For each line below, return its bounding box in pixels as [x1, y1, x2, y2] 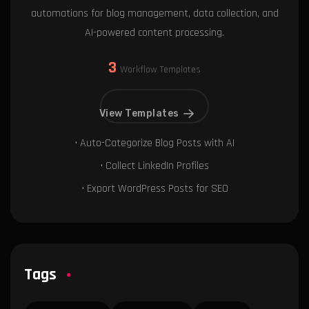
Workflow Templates [120, 63, 201, 76]
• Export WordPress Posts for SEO [81, 181, 228, 196]
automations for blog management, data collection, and [30, 6, 279, 21]
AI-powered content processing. [85, 25, 224, 40]
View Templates [99, 107, 179, 119]
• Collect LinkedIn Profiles [100, 158, 209, 173]
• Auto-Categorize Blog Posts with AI [74, 135, 235, 150]
